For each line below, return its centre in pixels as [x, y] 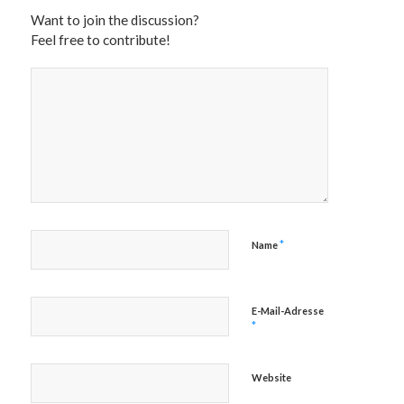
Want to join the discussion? [115, 19]
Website [271, 377]
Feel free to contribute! [100, 39]
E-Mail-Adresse [287, 310]
